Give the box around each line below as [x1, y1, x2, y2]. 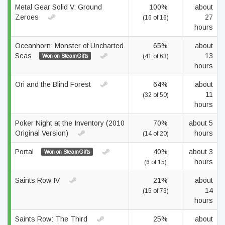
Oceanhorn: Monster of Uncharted [15, 42, 124, 50]
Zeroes [15, 13, 41, 21]
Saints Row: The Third [15, 215, 89, 223]
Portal [15, 148, 36, 156]
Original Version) [15, 129, 70, 137]
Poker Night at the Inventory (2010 [15, 119, 125, 127]
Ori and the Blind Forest [15, 80, 93, 88]
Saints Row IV [15, 176, 62, 184]
